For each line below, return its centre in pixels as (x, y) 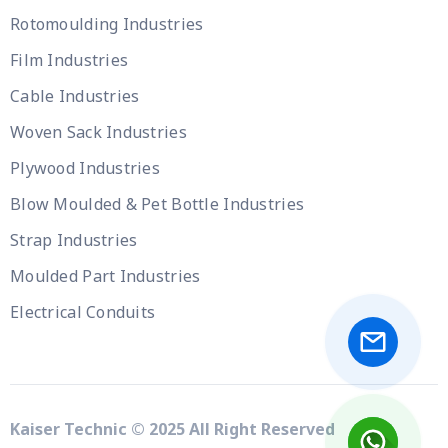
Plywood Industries (85, 168)
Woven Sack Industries (98, 132)
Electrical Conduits (83, 312)
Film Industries (69, 60)
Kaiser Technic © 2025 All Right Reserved (172, 429)
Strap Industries (74, 240)
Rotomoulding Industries (107, 24)
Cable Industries (75, 96)
